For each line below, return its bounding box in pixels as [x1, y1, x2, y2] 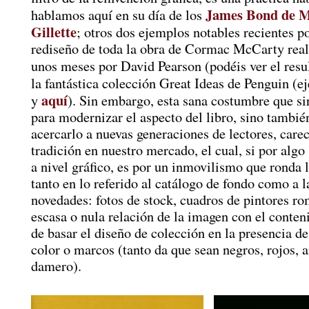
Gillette [31, 21, 77, 42]
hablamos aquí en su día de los [31, 6, 206, 24]
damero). [31, 257, 81, 275]
